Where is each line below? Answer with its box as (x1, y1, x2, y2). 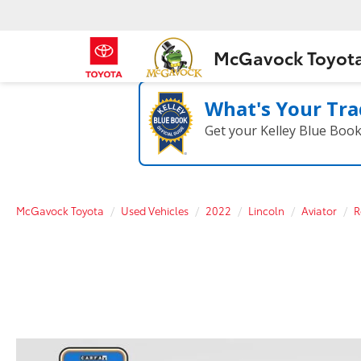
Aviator (301, 203, 337, 218)
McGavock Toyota (16, 203, 104, 218)
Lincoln (248, 203, 284, 218)
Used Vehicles (121, 203, 189, 218)
